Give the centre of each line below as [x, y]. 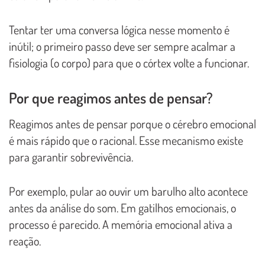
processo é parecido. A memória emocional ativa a [121, 224]
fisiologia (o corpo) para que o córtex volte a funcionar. [129, 62]
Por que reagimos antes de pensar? [111, 97]
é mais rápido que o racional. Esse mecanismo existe [126, 140]
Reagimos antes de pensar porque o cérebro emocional [132, 123]
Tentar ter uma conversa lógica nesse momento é [119, 29]
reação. [25, 240]
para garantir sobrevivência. [71, 156]
